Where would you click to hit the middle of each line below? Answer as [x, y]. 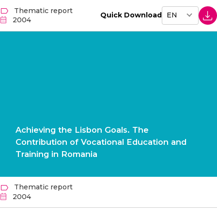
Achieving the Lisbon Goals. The [82, 130]
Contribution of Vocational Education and [101, 142]
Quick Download [131, 15]
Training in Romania [56, 154]
